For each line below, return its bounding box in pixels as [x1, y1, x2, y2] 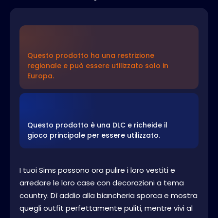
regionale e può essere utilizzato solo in [27, 61, 168, 71]
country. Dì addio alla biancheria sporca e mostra [19, 190, 198, 200]
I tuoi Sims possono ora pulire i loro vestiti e [19, 165, 175, 175]
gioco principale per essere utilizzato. [27, 130, 160, 140]
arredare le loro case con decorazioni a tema [19, 178, 184, 188]
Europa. [27, 71, 54, 81]
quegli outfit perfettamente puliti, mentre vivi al [19, 203, 193, 213]
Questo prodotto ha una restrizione [27, 51, 154, 60]
